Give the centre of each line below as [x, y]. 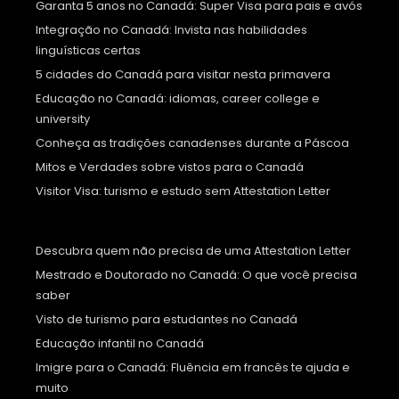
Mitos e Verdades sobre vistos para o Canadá [170, 167]
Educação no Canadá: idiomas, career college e [178, 99]
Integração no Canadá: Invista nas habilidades [171, 30]
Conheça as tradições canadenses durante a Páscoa [192, 143]
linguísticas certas [88, 51]
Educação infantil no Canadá [120, 344]
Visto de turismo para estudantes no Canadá [167, 320]
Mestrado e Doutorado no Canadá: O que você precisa [196, 275]
